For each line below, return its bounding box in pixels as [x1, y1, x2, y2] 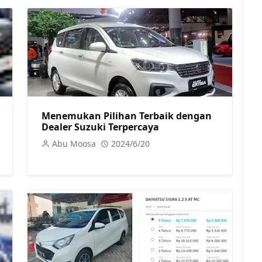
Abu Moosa [52, 137, 96, 149]
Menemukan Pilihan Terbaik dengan [42, 109, 212, 122]
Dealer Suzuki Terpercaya [42, 120, 159, 133]
